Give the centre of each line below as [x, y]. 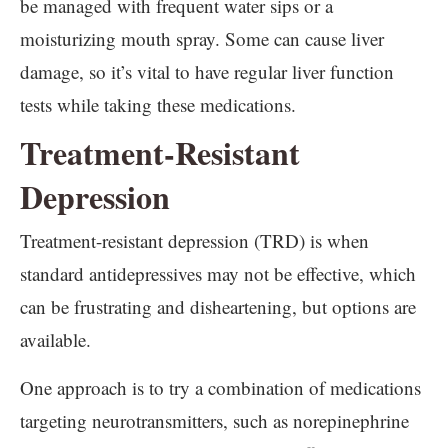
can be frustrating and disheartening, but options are [218, 306]
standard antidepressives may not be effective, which [218, 273]
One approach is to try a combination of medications [220, 387]
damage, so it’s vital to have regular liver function [207, 71]
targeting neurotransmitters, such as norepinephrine [214, 420]
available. [55, 339]
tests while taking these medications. [158, 104]
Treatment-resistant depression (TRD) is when [194, 240]
